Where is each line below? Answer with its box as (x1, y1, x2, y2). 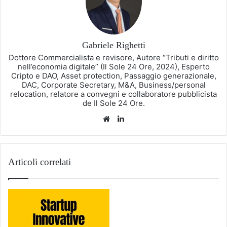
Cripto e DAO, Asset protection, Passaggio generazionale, (11, 70, 216, 81)
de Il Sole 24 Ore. (82, 98, 145, 108)
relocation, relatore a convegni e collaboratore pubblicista (10, 89, 217, 99)
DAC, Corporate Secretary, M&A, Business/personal (21, 80, 206, 90)
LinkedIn (126, 113, 157, 123)
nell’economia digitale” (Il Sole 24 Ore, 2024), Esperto (17, 61, 210, 71)
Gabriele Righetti (82, 40, 145, 50)
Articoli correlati (8, 156, 71, 167)
